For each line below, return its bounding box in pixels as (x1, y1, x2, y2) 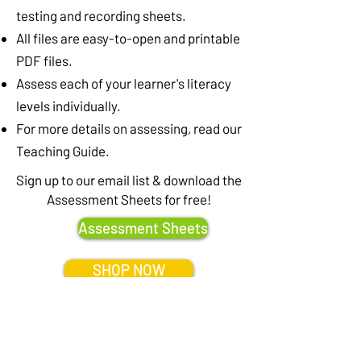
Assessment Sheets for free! (47, 191, 211, 208)
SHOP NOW (93, 260, 165, 280)
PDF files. (16, 52, 73, 69)
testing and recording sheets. (16, 7, 186, 24)
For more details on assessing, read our (16, 120, 242, 137)
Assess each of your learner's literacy (16, 75, 231, 92)
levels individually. (16, 98, 121, 114)
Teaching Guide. (16, 143, 110, 160)
